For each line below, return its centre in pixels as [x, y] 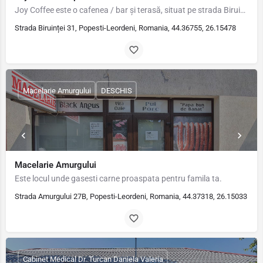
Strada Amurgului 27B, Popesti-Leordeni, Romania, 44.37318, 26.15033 [131, 196]
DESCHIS [116, 90]
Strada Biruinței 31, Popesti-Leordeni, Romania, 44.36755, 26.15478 [125, 28]
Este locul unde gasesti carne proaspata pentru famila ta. [118, 178]
